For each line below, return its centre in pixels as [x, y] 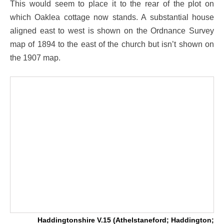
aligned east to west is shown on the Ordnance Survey [112, 30]
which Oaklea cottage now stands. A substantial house [112, 17]
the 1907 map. [35, 57]
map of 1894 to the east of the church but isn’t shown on [112, 44]
